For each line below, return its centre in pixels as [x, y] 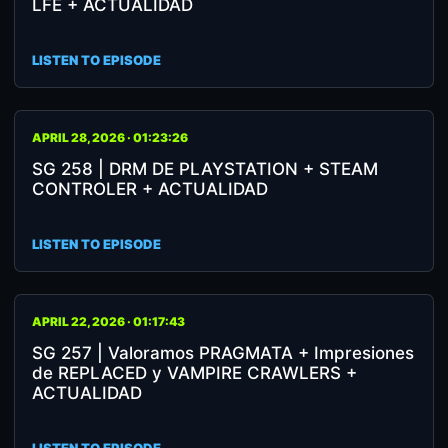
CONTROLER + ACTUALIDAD [150, 189]
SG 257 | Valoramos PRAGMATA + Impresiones [223, 353]
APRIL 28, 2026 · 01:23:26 [110, 137]
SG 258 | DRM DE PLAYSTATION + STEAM [205, 169]
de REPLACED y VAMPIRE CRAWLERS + [194, 373]
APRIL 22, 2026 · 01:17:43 [108, 321]
